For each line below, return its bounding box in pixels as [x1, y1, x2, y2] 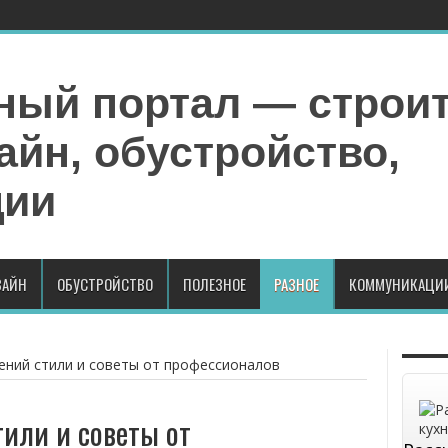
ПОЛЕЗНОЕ [182, 273, 246, 295]
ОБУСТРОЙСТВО [56, 273, 153, 295]
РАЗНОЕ [273, 273, 319, 295]
